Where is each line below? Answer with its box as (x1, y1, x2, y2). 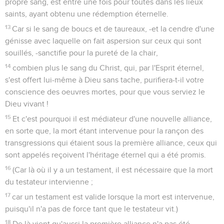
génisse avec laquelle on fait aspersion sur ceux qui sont (5, 36, 201, 45)
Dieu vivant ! (5, 99, 48, 108)
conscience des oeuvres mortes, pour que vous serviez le (5, 87, 205, 96)
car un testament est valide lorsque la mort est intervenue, (12, 192, 215, 201)
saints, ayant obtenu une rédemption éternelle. (5, 9, 168, 18)
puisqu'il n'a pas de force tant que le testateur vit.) (5, 204, 178, 213)
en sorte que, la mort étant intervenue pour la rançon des (5, 126, 203, 135)
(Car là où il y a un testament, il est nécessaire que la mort (12, 165, 213, 174)
